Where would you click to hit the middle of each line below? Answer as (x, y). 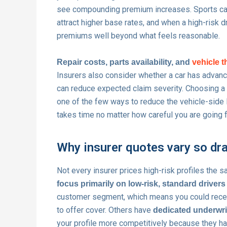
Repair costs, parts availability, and (124, 62)
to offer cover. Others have (105, 210)
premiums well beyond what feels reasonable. (138, 36)
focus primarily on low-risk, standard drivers (141, 183)
